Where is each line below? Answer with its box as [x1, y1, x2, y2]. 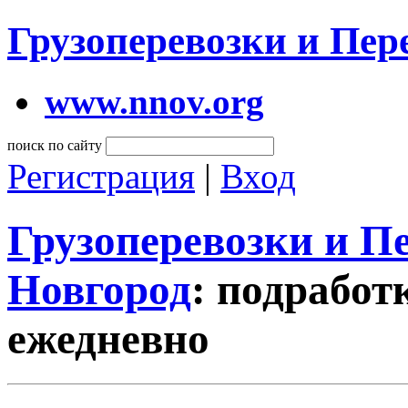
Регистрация [7, 156, 195, 196]
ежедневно [7, 315, 209, 363]
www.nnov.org [45, 81, 264, 121]
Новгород [7, 266, 191, 314]
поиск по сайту [7, 137, 102, 153]
